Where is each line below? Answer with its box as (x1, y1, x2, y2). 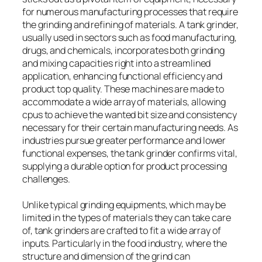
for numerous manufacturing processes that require (22, 5, 239, 19)
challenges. (22, 173, 70, 186)
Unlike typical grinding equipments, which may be (22, 198, 226, 212)
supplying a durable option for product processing (22, 160, 227, 173)
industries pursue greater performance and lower (22, 134, 226, 147)
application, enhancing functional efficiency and (22, 70, 223, 83)
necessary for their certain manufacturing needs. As (22, 121, 238, 135)
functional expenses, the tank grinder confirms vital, (22, 147, 237, 160)
